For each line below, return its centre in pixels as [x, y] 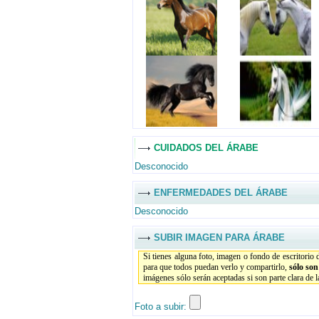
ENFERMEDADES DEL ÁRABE [221, 192]
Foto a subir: [162, 307]
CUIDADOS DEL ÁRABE [206, 147]
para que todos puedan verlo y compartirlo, [216, 267]
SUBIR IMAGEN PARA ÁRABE [219, 237]
